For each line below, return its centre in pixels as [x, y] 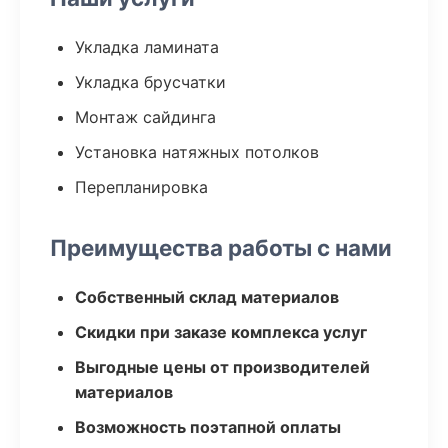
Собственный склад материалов [207, 297]
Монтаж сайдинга [145, 117]
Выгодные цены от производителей [222, 367]
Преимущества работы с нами [221, 247]
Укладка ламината [147, 47]
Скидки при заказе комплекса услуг [221, 332]
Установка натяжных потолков [197, 152]
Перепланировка [141, 187]
